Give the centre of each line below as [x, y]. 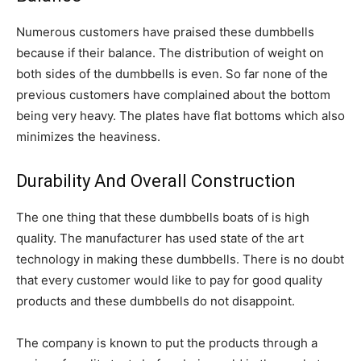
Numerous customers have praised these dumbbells [165, 32]
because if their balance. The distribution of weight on [170, 53]
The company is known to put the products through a [167, 343]
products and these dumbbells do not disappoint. [156, 301]
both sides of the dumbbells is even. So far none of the [172, 74]
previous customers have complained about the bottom [173, 95]
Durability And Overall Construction [156, 181]
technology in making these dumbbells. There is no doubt [180, 259]
